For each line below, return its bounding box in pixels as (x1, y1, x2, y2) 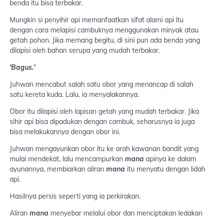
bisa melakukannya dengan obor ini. (10, 127, 120, 137)
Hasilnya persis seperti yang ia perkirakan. (10, 192, 140, 201)
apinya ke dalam (144, 155, 196, 164)
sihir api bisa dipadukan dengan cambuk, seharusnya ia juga (10, 117, 195, 126)
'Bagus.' (10, 63, 35, 72)
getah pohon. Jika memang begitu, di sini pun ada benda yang (10, 36, 200, 45)
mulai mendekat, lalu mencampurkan (10, 155, 125, 164)
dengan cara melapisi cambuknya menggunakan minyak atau (10, 26, 199, 35)
